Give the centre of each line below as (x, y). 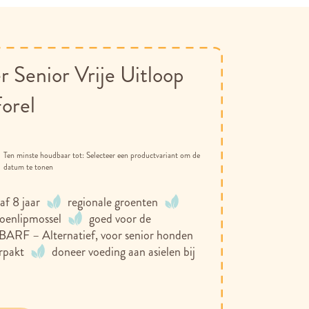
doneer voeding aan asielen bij (124, 252)
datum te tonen (28, 167)
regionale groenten (113, 202)
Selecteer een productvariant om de (143, 155)
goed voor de (120, 219)
